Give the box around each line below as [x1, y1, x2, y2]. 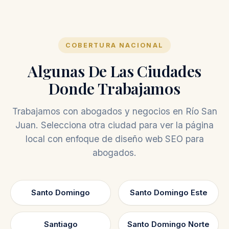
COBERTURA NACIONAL [65, 41, 164, 50]
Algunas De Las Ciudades [27, 60, 201, 82]
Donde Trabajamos [49, 78, 180, 99]
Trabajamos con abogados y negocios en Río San [12, 106, 217, 117]
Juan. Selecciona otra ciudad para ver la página [15, 120, 214, 131]
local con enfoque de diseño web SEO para [25, 133, 204, 145]
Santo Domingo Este [129, 188, 208, 198]
